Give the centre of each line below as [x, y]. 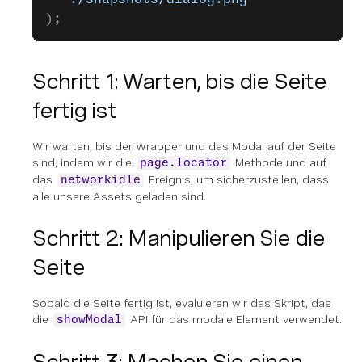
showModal [89, 320]
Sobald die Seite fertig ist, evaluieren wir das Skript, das [182, 303]
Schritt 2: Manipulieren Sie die [179, 238]
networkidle [101, 181]
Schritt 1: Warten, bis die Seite [179, 82]
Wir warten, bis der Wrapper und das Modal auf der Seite [184, 147]
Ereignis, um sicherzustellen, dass [237, 180]
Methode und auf [279, 163]
